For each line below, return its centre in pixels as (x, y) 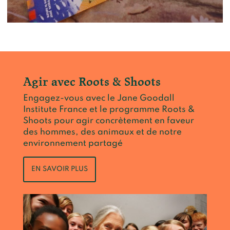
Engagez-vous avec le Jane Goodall (99, 98)
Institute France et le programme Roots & (109, 110)
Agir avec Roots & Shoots (92, 81)
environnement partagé (73, 143)
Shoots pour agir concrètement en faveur (109, 121)
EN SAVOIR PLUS (60, 169)
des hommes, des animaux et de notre (102, 132)
